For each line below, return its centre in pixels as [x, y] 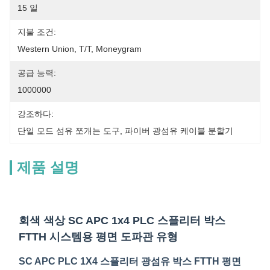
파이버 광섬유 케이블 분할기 [179, 131]
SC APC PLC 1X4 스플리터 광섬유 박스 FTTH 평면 [130, 261]
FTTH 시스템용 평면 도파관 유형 [98, 237]
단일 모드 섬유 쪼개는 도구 [69, 131]
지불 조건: [37, 32]
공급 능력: [37, 73]
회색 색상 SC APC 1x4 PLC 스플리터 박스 [122, 221]
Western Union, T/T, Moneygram [80, 49]
